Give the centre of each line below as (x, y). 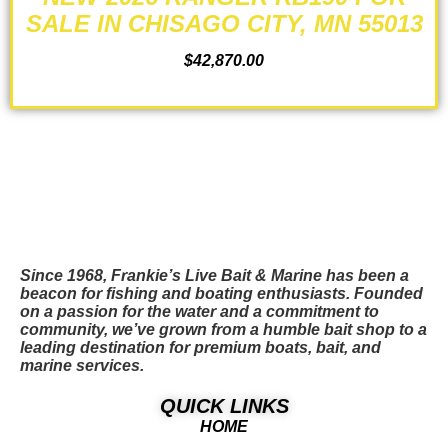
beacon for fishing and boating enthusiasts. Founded (221, 294)
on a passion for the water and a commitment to (199, 312)
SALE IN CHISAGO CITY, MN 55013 (224, 24)
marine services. (82, 366)
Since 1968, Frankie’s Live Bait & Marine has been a (214, 276)
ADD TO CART (224, 87)
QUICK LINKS (224, 406)
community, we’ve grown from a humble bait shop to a (223, 330)
